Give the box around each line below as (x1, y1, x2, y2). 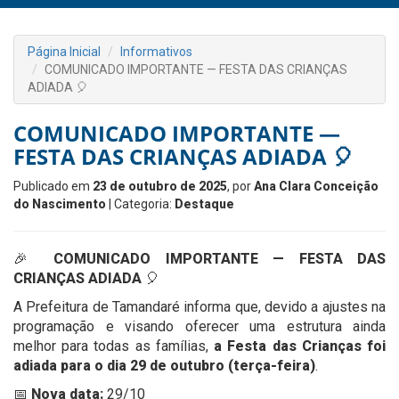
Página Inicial (28, 45, 101, 59)
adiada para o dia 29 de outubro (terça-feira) (13, 357, 315, 374)
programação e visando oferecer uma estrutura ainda (13, 318, 386, 335)
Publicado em (13, 179, 93, 193)
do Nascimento (13, 197, 106, 211)
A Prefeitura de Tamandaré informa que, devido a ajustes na (13, 298, 386, 315)
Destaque (175, 197, 234, 211)
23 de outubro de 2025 (93, 179, 227, 193)
